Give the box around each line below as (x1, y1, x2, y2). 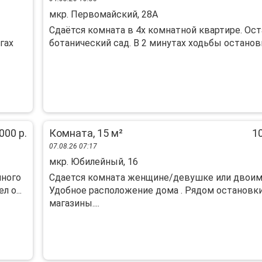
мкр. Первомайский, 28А (49, 9, 158, 20)
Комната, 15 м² (49, 127, 123, 139)
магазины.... (49, 198, 99, 209)
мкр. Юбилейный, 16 (49, 156, 138, 167)
